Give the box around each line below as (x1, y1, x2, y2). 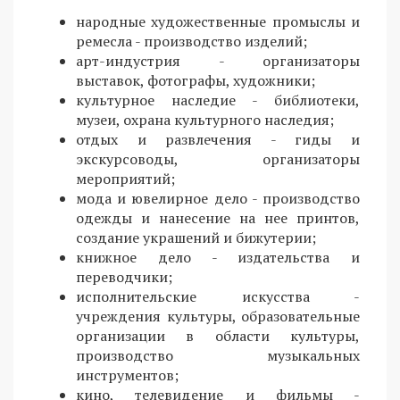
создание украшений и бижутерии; (76, 228, 316, 248)
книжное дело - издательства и (76, 247, 360, 268)
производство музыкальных (76, 346, 360, 366)
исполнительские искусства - (76, 287, 360, 307)
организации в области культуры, (76, 326, 360, 346)
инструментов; (76, 365, 179, 386)
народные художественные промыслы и (76, 12, 360, 32)
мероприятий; (76, 169, 175, 189)
